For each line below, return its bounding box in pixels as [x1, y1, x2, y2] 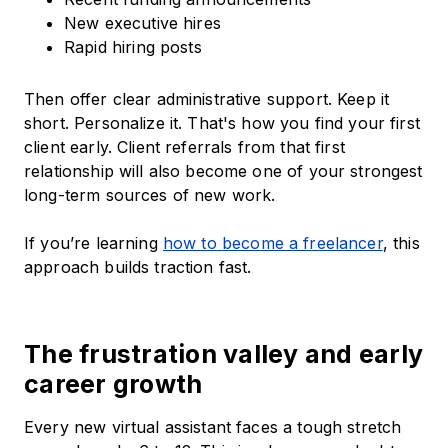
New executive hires [64, 13, 221, 34]
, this [382, 233, 420, 254]
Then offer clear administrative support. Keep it [24, 89, 390, 110]
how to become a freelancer [162, 233, 383, 254]
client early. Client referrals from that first [24, 137, 345, 158]
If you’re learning [24, 233, 163, 254]
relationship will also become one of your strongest [24, 161, 423, 182]
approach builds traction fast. [24, 257, 252, 278]
